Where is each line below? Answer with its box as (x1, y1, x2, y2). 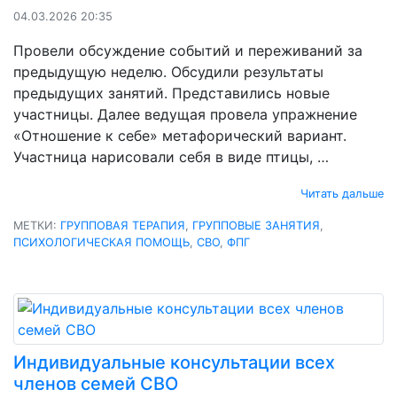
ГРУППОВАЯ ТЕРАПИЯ (60, 218, 185, 232)
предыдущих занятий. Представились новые (13, 83, 330, 102)
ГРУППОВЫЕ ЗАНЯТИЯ (192, 218, 320, 232)
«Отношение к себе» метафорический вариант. (13, 126, 346, 144)
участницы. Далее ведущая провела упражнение (13, 105, 357, 123)
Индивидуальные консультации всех (13, 351, 335, 373)
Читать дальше (300, 186, 384, 200)
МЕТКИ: (13, 218, 60, 232)
